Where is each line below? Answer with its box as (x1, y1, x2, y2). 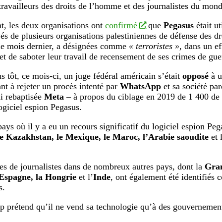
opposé (182, 71, 209, 81)
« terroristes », (129, 41, 182, 52)
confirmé (105, 20, 137, 31)
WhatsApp (120, 81, 161, 92)
